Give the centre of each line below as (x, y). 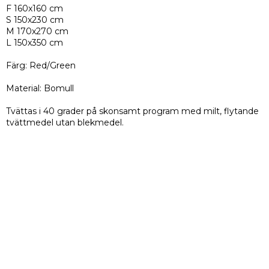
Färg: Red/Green (41, 65)
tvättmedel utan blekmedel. (65, 122)
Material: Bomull (40, 88)
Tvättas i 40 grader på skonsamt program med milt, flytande (132, 111)
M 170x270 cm (37, 31)
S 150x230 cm (35, 20)
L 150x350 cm (35, 43)
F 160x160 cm (35, 8)
